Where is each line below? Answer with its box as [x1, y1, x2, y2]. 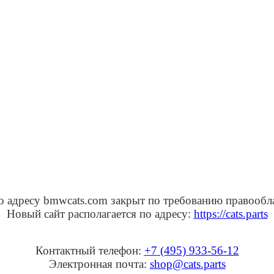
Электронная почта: [48, 257, 150, 270]
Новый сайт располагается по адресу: [6, 207, 194, 220]
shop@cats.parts [149, 257, 226, 270]
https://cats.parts [193, 207, 268, 220]
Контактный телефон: [35, 243, 144, 257]
